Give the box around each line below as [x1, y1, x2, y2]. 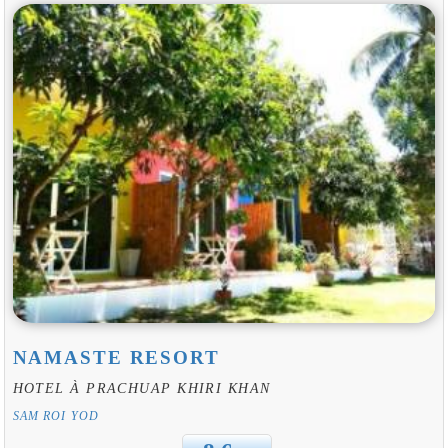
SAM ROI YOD [12, 410, 100, 423]
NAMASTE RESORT [12, 347, 220, 369]
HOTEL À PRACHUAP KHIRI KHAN [12, 380, 271, 397]
